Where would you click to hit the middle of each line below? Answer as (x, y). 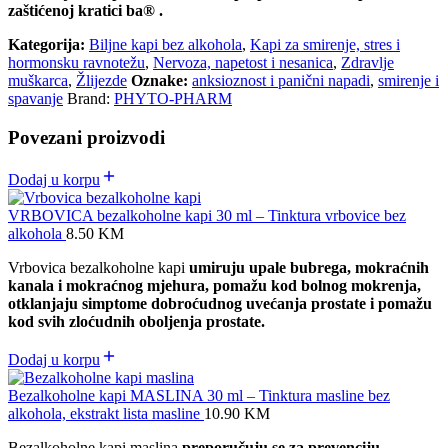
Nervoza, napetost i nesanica (243, 63)
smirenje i (408, 81)
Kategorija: (46, 45)
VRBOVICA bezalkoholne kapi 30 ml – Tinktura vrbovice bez (207, 216)
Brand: (90, 99)
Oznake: (159, 81)
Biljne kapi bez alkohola (165, 45)
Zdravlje (367, 63)
